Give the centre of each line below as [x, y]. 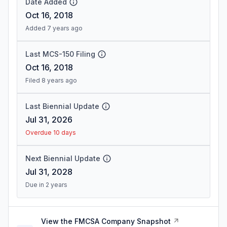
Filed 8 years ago [51, 80]
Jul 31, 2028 [49, 172]
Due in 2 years [46, 185]
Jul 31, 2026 [49, 120]
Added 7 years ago [54, 28]
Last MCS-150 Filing [60, 54]
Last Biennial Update [62, 106]
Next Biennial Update [63, 158]
